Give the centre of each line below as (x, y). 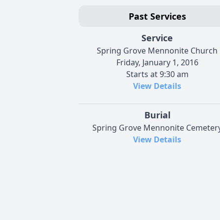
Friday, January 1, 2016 (157, 62)
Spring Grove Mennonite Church (157, 50)
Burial (157, 115)
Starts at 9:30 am (157, 74)
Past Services (157, 16)
